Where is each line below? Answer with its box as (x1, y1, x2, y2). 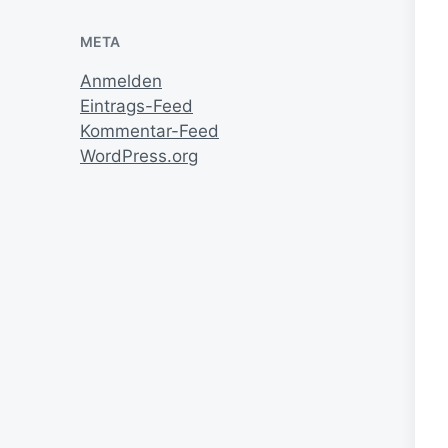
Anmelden (80, 71, 162, 92)
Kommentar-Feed (80, 121, 219, 142)
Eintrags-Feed (80, 96, 193, 117)
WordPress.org (80, 146, 198, 167)
